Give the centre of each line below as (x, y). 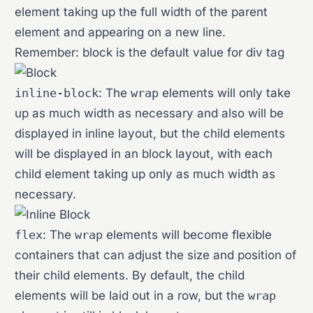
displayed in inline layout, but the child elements (150, 133)
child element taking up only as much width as (145, 174)
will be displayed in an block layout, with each (144, 154)
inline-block (57, 93)
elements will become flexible (188, 235)
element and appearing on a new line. (121, 32)
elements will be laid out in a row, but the (132, 296)
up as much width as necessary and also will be (150, 113)
